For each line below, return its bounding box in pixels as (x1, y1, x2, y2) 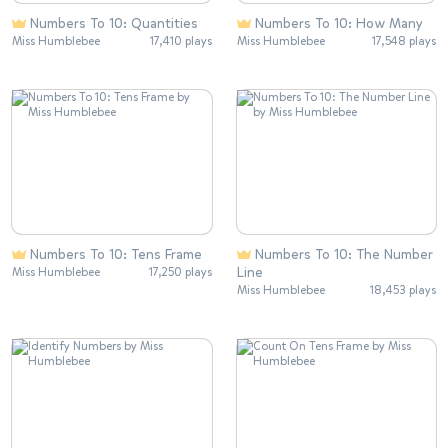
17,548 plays (372, 32, 436, 49)
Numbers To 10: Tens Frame (30, 244, 202, 264)
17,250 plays (148, 263, 212, 280)
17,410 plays (149, 32, 212, 49)
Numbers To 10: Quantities (30, 13, 198, 33)
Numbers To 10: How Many (254, 13, 423, 33)
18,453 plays (370, 281, 436, 298)
